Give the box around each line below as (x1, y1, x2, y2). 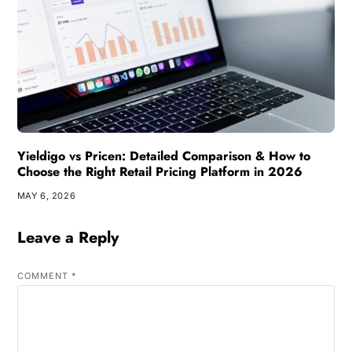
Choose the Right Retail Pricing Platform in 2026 (16, 162, 302, 181)
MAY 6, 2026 (16, 189, 76, 201)
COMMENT (16, 269, 71, 281)
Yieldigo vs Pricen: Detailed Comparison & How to (16, 146, 310, 165)
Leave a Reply (16, 225, 119, 249)
